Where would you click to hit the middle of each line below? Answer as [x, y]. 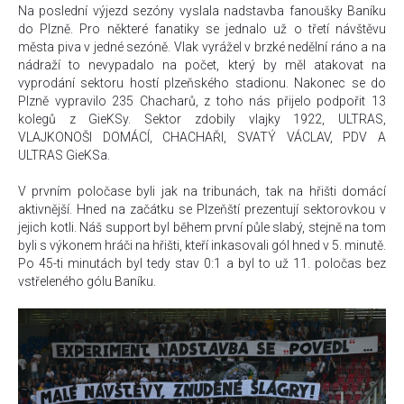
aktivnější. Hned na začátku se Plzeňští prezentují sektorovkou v [202, 209]
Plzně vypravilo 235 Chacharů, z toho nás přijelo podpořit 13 [202, 101]
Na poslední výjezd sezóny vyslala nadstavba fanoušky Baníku [202, 11]
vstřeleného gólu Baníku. [87, 281]
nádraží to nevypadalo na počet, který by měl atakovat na [202, 65]
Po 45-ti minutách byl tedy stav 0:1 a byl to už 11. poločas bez [202, 263]
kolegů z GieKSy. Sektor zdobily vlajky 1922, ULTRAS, [202, 119]
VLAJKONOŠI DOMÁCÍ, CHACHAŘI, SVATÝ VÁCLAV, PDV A [202, 137]
